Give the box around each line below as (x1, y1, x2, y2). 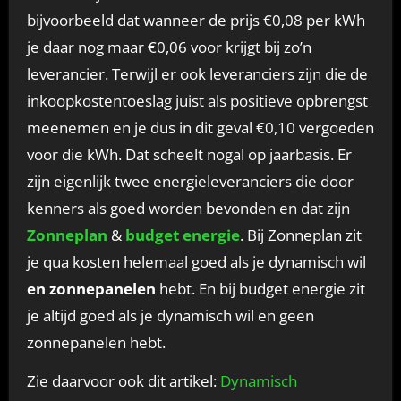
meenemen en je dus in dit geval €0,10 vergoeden (26, 116, 374, 138)
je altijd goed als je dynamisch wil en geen (26, 304, 314, 326)
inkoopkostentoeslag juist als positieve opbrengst (26, 90, 368, 111)
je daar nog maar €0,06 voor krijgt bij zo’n (26, 36, 311, 57)
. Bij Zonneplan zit (239, 224, 362, 245)
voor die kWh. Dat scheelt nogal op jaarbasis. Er (26, 143, 352, 165)
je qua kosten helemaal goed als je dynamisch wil (26, 251, 366, 272)
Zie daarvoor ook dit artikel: (26, 370, 220, 391)
